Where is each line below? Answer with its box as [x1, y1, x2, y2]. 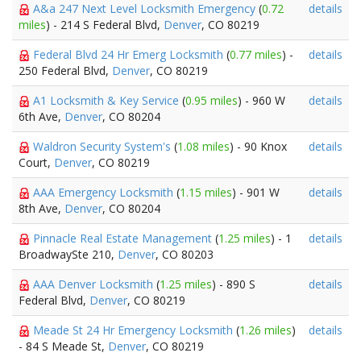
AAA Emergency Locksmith [33, 185, 176, 200]
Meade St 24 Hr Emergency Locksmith [33, 322, 236, 338]
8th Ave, [19, 201, 64, 216]
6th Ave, [19, 109, 64, 124]
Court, [19, 155, 54, 170]
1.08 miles [177, 139, 230, 154]
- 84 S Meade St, [19, 338, 108, 354]
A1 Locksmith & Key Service [33, 93, 182, 108]
